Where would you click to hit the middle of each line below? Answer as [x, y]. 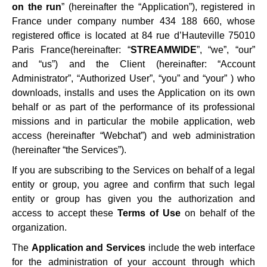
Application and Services [89, 248]
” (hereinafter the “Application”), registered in [159, 7]
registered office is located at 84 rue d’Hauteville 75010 [133, 35]
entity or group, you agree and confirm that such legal [133, 184]
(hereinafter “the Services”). [69, 150]
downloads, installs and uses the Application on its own [133, 93]
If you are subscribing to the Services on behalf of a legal [133, 170]
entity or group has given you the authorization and [133, 199]
